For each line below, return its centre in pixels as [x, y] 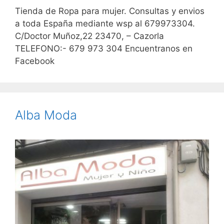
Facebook [35, 61]
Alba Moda [46, 115]
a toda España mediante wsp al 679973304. [105, 24]
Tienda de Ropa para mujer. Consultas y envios [110, 11]
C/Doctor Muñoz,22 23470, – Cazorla [89, 36]
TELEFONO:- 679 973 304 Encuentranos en [104, 49]
